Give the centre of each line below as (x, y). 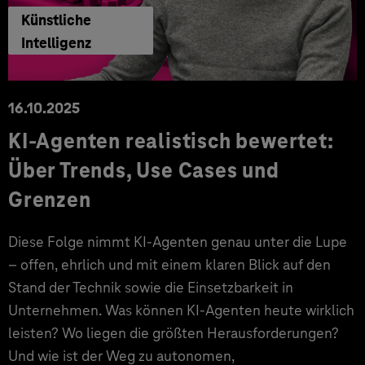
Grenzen (50, 200)
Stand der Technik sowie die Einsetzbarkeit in (151, 287)
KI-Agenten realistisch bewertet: (171, 141)
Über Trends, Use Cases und (144, 170)
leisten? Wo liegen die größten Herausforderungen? (174, 333)
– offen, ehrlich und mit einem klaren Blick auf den (169, 264)
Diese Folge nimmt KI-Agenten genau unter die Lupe (178, 242)
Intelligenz (56, 42)
